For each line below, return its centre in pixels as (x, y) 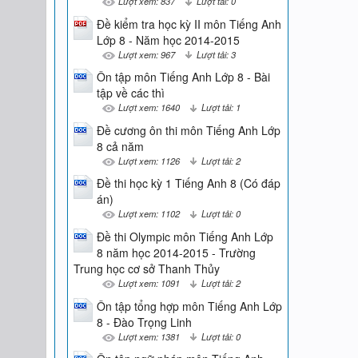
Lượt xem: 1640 (149, 107)
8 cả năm (120, 146)
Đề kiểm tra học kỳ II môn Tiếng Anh (189, 24)
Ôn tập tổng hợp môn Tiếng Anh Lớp (189, 306)
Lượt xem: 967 (146, 54)
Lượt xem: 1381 (149, 336)
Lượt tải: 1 (221, 107)
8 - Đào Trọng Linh (144, 322)
